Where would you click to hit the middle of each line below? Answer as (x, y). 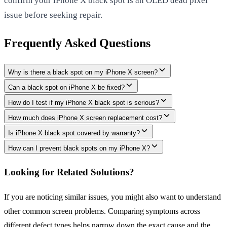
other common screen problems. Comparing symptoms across (102, 211)
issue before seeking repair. (53, 15)
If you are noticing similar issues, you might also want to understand (112, 197)
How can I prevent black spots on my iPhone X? (79, 148)
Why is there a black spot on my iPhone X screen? (83, 72)
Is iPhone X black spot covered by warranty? (74, 133)
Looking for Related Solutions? (69, 172)
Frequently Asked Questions (77, 43)
